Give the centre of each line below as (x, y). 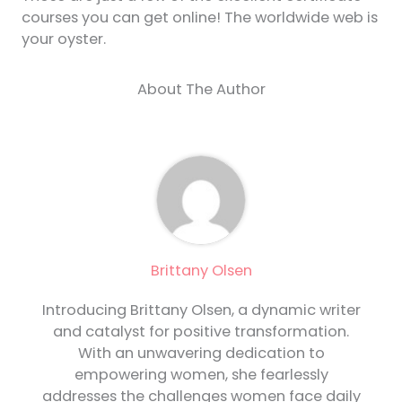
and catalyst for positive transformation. (201, 331)
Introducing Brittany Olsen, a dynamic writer (201, 310)
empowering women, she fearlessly (201, 374)
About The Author (201, 90)
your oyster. (63, 39)
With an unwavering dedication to (201, 353)
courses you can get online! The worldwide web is (199, 17)
